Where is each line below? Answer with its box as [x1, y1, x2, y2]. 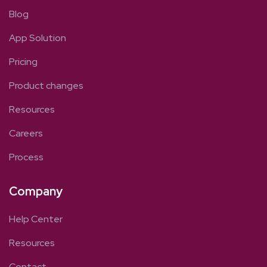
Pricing [9, 55, 38, 69]
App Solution [9, 32, 66, 45]
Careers [9, 127, 43, 140]
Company [9, 184, 63, 200]
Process [9, 151, 44, 164]
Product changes [9, 79, 83, 92]
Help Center [9, 213, 63, 226]
